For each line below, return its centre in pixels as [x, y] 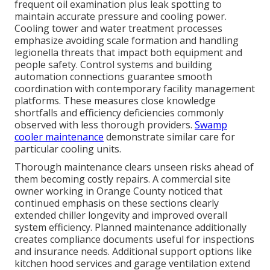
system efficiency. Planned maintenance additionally [130, 228]
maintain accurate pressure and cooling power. [121, 17]
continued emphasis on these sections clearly [117, 203]
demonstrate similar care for [169, 137]
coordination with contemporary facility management [135, 89]
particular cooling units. [68, 149]
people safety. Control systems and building [113, 65]
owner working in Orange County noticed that [118, 191]
